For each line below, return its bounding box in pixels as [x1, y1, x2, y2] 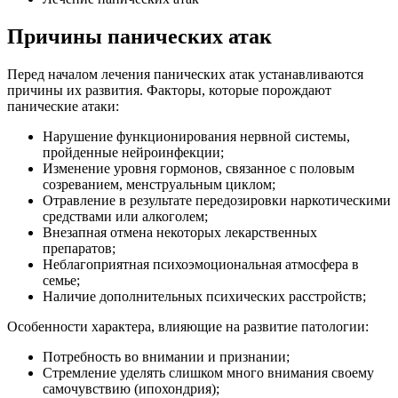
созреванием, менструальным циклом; [43, 176, 275, 192]
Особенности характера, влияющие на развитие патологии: [7, 318, 369, 334]
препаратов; [43, 240, 115, 256]
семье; [43, 272, 80, 288]
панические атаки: [7, 98, 119, 114]
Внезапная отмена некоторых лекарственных [43, 224, 317, 240]
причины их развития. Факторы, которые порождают [7, 82, 331, 98]
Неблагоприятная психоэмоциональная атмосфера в [43, 256, 359, 272]
